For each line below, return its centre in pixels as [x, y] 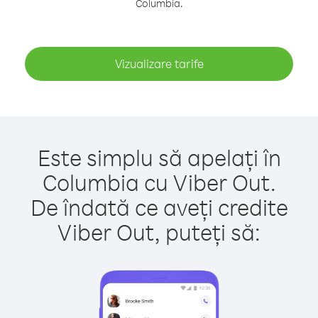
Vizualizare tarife [159, 64]
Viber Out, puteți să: [159, 232]
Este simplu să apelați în [159, 157]
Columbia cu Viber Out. [159, 182]
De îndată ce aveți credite [159, 207]
